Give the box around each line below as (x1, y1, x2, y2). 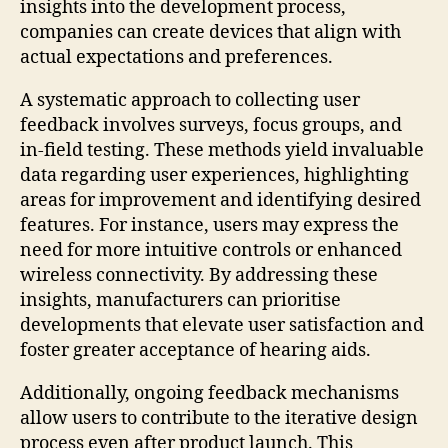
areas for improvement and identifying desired (20, 188, 421, 212)
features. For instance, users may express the (20, 213, 399, 237)
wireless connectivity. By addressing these (20, 263, 378, 287)
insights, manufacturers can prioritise (20, 288, 341, 312)
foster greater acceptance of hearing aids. (20, 338, 371, 362)
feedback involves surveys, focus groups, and (20, 113, 402, 137)
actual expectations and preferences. (20, 45, 333, 69)
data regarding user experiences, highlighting (20, 163, 409, 187)
